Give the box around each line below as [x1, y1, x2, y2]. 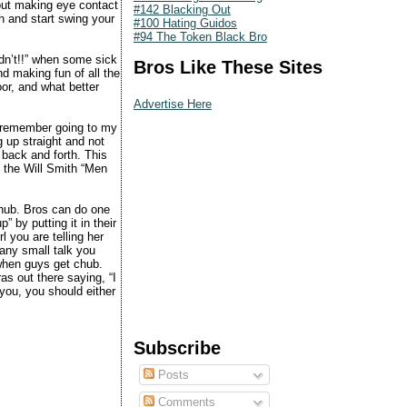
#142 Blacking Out [133, 2, 231, 16]
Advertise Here [133, 97, 212, 111]
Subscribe [133, 337, 221, 358]
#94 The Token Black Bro [133, 29, 267, 44]
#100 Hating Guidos [133, 15, 237, 30]
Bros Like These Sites [133, 56, 323, 77]
